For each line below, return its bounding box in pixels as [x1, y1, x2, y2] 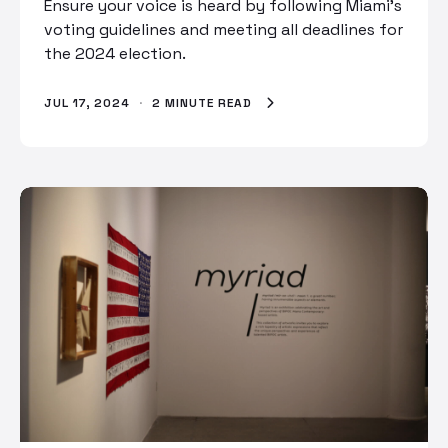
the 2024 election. [44, 43, 186, 65]
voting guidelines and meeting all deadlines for [44, 19, 403, 41]
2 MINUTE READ [152, 95, 256, 112]
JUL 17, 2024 [44, 95, 130, 112]
